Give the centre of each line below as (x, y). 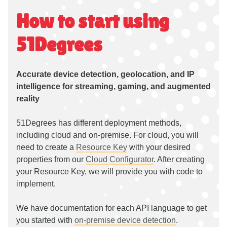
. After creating (179, 159)
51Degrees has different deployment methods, (99, 123)
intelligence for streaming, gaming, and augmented (113, 86)
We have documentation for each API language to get (111, 208)
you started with (45, 220)
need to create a (46, 147)
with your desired (159, 147)
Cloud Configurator (120, 159)
